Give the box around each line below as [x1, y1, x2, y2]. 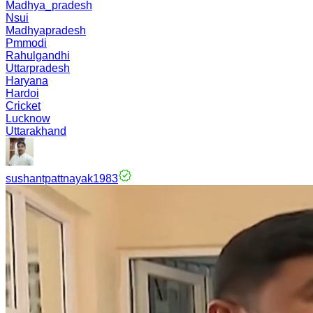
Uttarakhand [6, 125, 66, 137]
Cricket [6, 100, 41, 112]
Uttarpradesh [6, 62, 70, 74]
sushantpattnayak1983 [6, 173, 118, 184]
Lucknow [6, 112, 50, 124]
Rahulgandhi [6, 50, 70, 61]
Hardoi [6, 87, 39, 99]
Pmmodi [6, 37, 47, 49]
